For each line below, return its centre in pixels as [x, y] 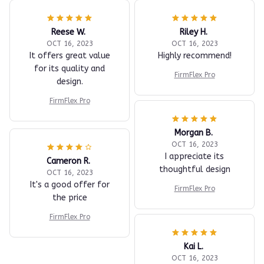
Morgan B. [193, 133]
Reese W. [68, 32]
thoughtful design [194, 169]
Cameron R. [68, 161]
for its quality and [70, 68]
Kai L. [193, 246]
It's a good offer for [70, 184]
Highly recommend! [194, 55]
